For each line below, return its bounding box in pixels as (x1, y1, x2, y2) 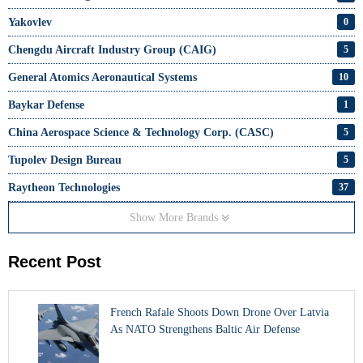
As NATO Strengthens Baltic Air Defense (110, 322, 300, 335)
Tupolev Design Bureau (8, 153, 122, 166)
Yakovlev (8, 15, 52, 28)
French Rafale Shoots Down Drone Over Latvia (110, 305, 329, 318)
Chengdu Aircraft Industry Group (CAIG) (8, 43, 216, 56)
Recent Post (8, 252, 101, 271)
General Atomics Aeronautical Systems (8, 70, 197, 83)
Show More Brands (129, 211, 221, 224)
